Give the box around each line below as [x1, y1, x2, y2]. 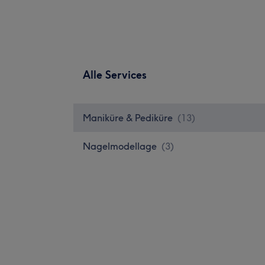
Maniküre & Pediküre [83, 111, 173, 124]
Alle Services [83, 67, 147, 82]
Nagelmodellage [83, 140, 157, 152]
